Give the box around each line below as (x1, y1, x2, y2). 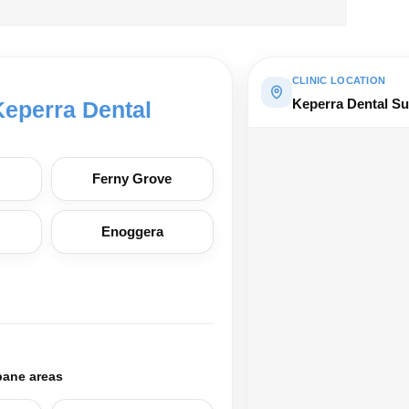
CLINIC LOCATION (291, 75, 386, 86)
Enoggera (100, 224, 163, 239)
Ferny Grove (92, 171, 173, 186)
